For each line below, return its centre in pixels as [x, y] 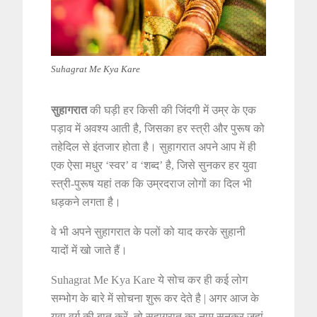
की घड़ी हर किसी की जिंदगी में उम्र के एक [172, 110]
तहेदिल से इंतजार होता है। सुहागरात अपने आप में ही [154, 147]
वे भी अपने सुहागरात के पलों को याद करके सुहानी [149, 232]
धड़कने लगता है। [86, 202]
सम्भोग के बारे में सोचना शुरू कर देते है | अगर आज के [155, 299]
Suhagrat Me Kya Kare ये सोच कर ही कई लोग [150, 280]
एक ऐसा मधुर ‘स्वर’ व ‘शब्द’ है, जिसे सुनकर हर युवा [154, 166]
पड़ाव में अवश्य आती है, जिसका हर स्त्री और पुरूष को [158, 129]
